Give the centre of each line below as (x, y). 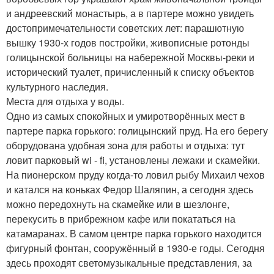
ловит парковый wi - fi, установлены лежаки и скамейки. (133, 160)
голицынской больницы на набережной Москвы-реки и (130, 57)
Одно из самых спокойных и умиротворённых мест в (126, 116)
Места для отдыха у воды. (65, 102)
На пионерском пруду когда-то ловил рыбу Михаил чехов (135, 175)
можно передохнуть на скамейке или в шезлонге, (118, 204)
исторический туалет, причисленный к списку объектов (130, 72)
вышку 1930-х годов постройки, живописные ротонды (128, 43)
